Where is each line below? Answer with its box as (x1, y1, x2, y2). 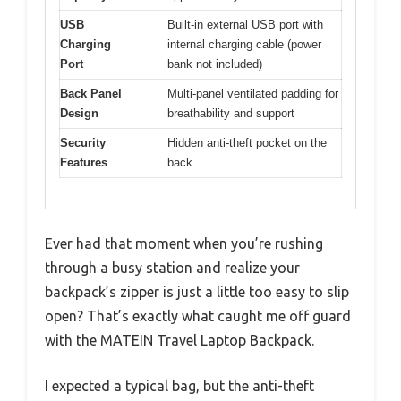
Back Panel (60, 86, 122, 100)
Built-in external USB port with (167, 17, 323, 31)
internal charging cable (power (167, 37, 321, 51)
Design (60, 106, 98, 120)
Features (60, 155, 107, 169)
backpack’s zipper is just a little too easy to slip (45, 284, 349, 301)
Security (60, 135, 106, 149)
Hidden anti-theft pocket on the (167, 135, 327, 149)
